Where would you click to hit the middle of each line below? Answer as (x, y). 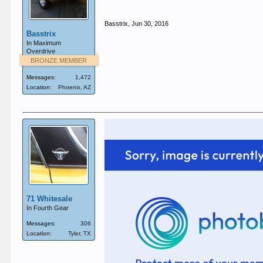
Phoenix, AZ (75, 87)
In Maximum (44, 43)
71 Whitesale (50, 198)
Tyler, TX (80, 233)
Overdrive (41, 51)
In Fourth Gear (48, 208)
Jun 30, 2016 (150, 23)
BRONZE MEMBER (59, 60)
